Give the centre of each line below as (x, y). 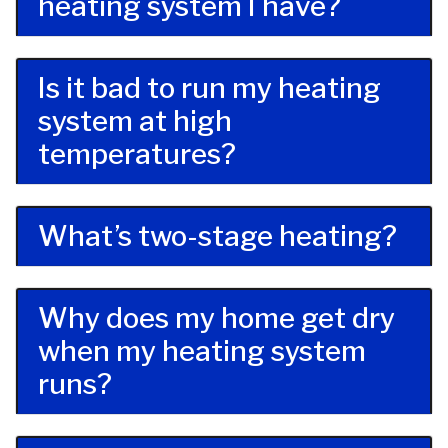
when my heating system (202, 351)
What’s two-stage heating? (217, 236)
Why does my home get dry (216, 318)
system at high (135, 121)
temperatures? (137, 154)
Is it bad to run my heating (209, 88)
